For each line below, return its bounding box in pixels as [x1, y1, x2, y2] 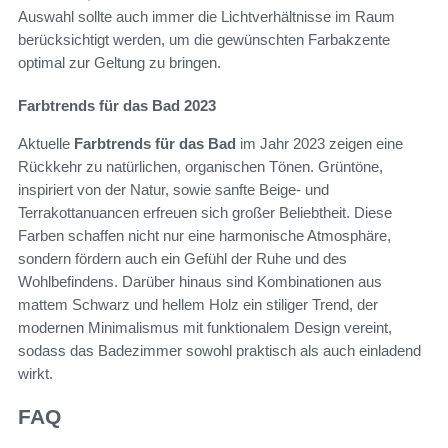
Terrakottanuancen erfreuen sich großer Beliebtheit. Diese [18, 203, 392, 221]
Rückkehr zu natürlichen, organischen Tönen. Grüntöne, [18, 157, 383, 175]
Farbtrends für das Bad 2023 [18, 96, 216, 114]
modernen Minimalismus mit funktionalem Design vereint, [18, 318, 392, 336]
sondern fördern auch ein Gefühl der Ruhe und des [18, 249, 347, 267]
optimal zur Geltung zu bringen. [18, 53, 221, 71]
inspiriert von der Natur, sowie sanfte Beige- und [18, 180, 329, 198]
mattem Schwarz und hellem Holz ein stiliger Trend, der [18, 295, 378, 313]
